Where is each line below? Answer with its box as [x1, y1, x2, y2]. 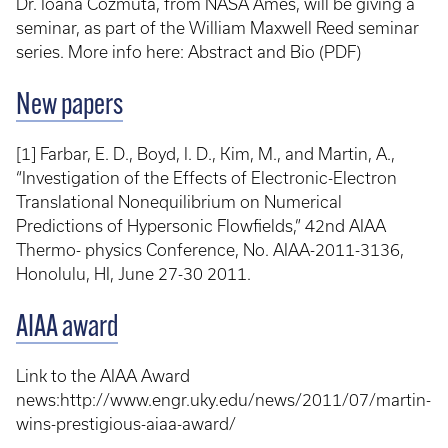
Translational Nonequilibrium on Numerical [16, 192, 342, 211]
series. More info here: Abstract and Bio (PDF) [16, 42, 361, 61]
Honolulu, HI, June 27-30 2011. [16, 264, 251, 283]
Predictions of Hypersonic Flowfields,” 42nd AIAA [16, 216, 386, 235]
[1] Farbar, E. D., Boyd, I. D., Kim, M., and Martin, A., [16, 144, 395, 163]
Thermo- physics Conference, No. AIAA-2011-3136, [16, 240, 404, 259]
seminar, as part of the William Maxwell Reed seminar [16, 18, 419, 37]
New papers [16, 90, 123, 122]
